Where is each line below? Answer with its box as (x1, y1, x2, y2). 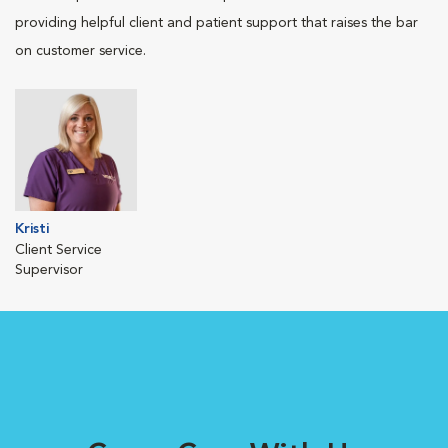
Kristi (15, 222, 49, 236)
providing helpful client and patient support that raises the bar (15, 16, 418, 30)
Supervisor (15, 263, 83, 277)
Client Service (15, 243, 102, 257)
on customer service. (15, 44, 146, 58)
